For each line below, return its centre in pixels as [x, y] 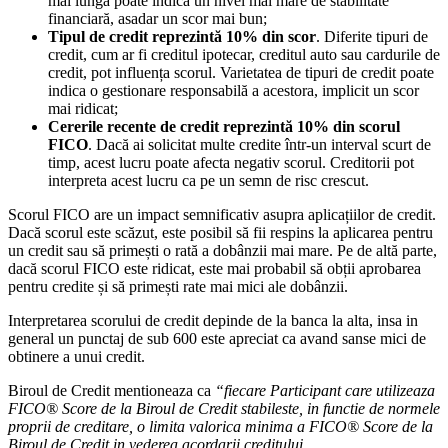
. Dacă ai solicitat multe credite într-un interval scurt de [259, 144]
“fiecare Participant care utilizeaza [325, 390]
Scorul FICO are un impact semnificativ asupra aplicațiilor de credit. [222, 214]
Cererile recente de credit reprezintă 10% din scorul [224, 126]
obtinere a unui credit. [76, 356]
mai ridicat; [83, 108]
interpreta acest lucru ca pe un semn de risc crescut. [208, 180]
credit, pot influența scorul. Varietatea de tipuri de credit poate [241, 72]
